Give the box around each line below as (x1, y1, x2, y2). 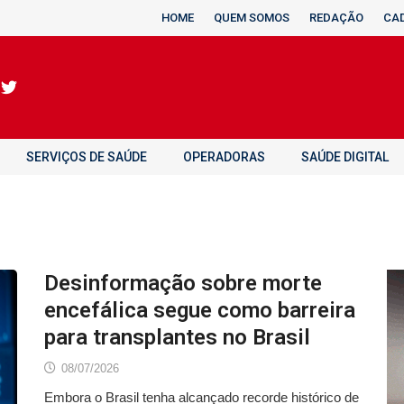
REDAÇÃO (309, 11, 363, 24)
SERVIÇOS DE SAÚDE (26, 150, 147, 164)
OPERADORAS (183, 150, 265, 164)
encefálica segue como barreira (44, 298, 355, 323)
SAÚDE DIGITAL (301, 150, 389, 164)
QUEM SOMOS (214, 11, 289, 24)
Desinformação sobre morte (44, 271, 322, 296)
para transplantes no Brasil (44, 325, 310, 350)
